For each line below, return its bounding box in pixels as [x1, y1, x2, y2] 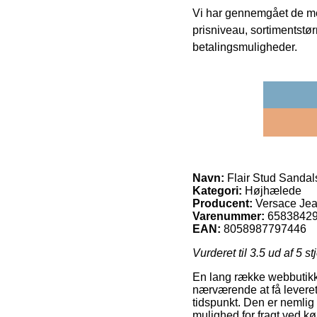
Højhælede [242, 185, 301, 197]
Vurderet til [192, 247, 250, 260]
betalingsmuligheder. [192, 41, 297, 54]
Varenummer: [192, 210, 265, 223]
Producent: [192, 197, 253, 210]
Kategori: [192, 185, 242, 197]
